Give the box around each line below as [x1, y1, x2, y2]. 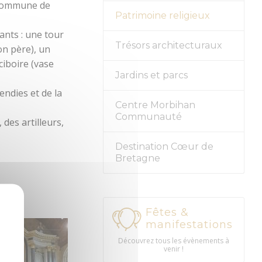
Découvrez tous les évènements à [118, 236, 229, 246]
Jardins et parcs [115, 70, 188, 81]
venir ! [163, 244, 184, 254]
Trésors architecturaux [115, 40, 222, 51]
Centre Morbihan [115, 99, 195, 111]
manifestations [145, 218, 233, 232]
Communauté [115, 111, 182, 123]
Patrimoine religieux [115, 10, 210, 22]
